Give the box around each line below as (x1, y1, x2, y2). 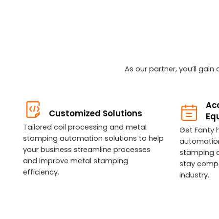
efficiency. (22, 167, 59, 177)
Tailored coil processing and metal (22, 122, 149, 132)
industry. (179, 170, 210, 180)
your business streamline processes (22, 144, 151, 154)
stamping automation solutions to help (22, 133, 164, 143)
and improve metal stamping (22, 155, 128, 166)
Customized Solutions (49, 107, 143, 119)
